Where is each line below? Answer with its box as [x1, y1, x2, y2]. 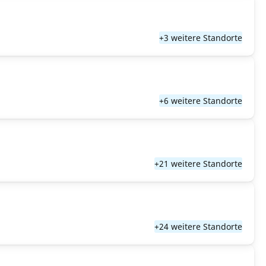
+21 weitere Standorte [154, 158, 242, 169]
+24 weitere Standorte [154, 221, 242, 232]
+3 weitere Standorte [159, 32, 242, 43]
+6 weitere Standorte [159, 95, 242, 106]
